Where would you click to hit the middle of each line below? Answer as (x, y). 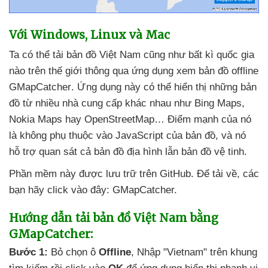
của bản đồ (191, 135)
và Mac (150, 34)
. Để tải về (214, 173)
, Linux (107, 34)
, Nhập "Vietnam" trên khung (194, 252)
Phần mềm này (44, 173)
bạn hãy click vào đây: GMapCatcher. (93, 190)
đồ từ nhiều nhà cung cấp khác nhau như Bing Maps (125, 103)
